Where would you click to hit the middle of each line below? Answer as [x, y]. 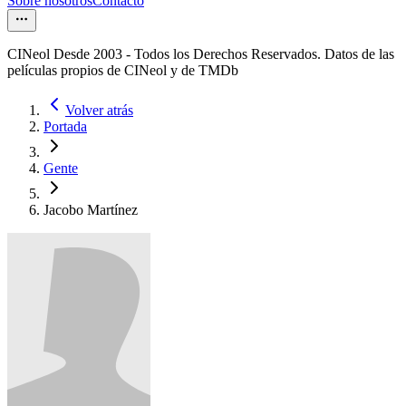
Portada [65, 127]
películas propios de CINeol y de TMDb [123, 71]
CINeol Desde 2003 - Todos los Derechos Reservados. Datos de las [201, 54]
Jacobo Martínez [91, 210]
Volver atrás [99, 111]
